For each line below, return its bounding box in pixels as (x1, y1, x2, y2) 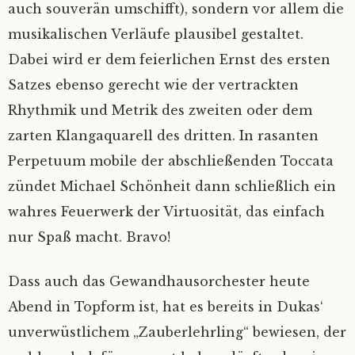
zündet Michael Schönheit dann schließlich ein (8, 178, 336, 195)
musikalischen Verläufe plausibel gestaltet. (8, 26, 303, 43)
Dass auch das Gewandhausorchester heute (8, 273, 310, 290)
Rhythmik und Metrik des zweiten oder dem (8, 102, 312, 119)
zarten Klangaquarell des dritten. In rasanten (8, 128, 319, 144)
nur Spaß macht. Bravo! (8, 229, 170, 246)
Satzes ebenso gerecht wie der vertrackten (8, 77, 299, 94)
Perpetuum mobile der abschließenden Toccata (8, 153, 334, 170)
